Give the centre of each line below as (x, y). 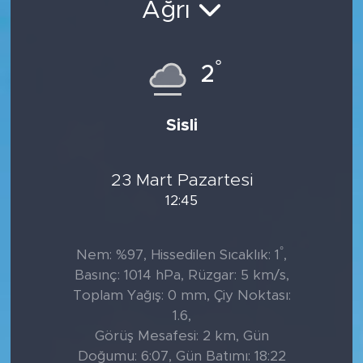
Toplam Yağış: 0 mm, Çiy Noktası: (181, 296)
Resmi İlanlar (88, 70)
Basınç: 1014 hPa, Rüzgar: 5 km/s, (181, 275)
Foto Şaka (81, 153)
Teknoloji (77, 194)
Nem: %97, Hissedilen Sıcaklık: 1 (178, 255)
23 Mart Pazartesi (181, 180)
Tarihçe (71, 29)
